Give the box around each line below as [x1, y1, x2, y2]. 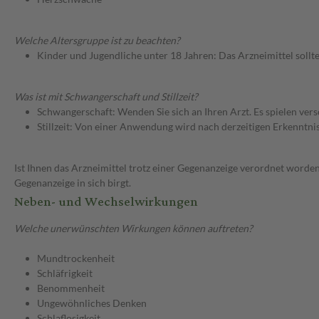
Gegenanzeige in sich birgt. [14, 177, 131, 189]
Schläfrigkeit [37, 267, 93, 280]
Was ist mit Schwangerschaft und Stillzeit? [14, 90, 198, 103]
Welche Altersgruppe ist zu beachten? [14, 34, 180, 47]
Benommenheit [37, 282, 105, 295]
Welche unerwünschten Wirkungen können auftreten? [14, 222, 253, 235]
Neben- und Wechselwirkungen [14, 189, 198, 215]
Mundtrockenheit [37, 252, 115, 265]
